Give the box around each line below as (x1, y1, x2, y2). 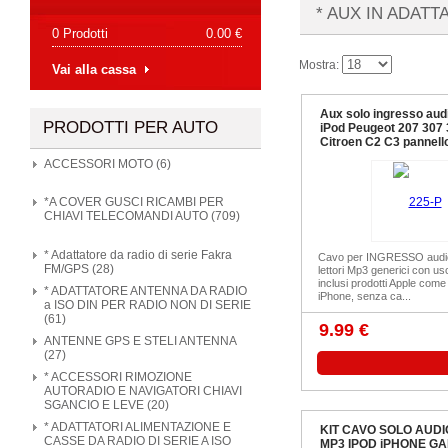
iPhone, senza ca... (318, 290, 411, 302)
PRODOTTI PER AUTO (43, 118, 218, 137)
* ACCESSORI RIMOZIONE (44, 370, 192, 384)
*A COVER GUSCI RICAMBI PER (44, 195, 224, 209)
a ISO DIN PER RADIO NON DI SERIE (44, 298, 251, 312)
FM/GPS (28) (44, 262, 114, 276)
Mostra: (299, 58, 342, 72)
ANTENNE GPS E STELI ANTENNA (44, 334, 237, 348)
